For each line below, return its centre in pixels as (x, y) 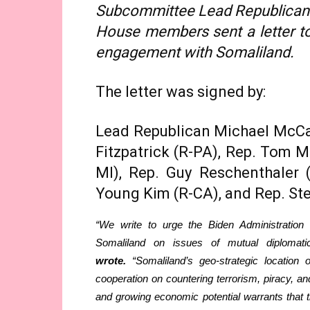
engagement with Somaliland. (197, 53)
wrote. (111, 261)
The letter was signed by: (181, 92)
